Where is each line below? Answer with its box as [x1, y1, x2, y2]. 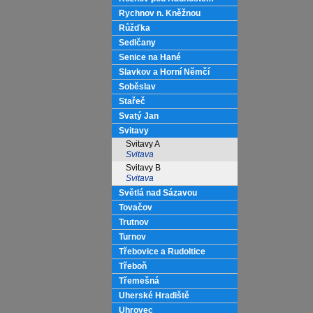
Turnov [119, 232, 146, 242]
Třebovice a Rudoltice [119, 247, 205, 256]
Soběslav [119, 82, 156, 92]
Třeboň [119, 261, 147, 271]
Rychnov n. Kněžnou [119, 8, 201, 18]
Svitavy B [126, 163, 161, 173]
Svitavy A [126, 139, 160, 149]
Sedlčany [119, 38, 156, 48]
